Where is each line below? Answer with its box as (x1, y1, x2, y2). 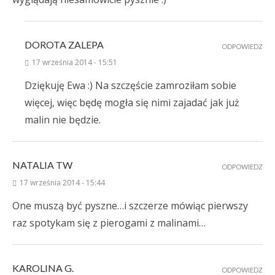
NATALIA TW (12, 159, 72, 171)
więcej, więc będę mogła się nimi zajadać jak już (25, 96, 239, 110)
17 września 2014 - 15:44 (20, 177, 105, 188)
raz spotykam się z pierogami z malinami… (12, 216, 206, 230)
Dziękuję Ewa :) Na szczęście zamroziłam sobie (25, 79, 236, 93)
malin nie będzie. (25, 113, 101, 127)
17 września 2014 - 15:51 (32, 57, 117, 68)
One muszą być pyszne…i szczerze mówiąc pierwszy (12, 199, 248, 213)
